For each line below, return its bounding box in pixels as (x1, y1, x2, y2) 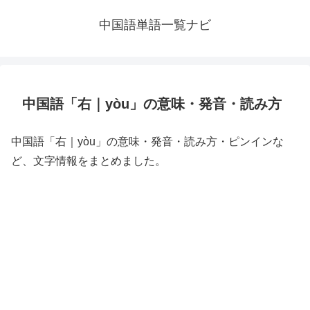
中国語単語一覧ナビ (99, 18, 211, 32)
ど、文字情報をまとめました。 (11, 155, 166, 167)
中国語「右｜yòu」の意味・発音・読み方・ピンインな (11, 136, 284, 147)
